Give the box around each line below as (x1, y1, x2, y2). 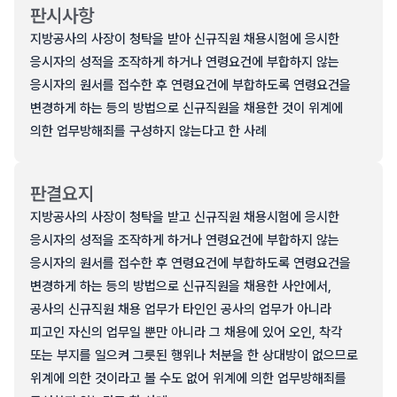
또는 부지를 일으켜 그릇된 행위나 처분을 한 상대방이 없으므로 (30, 347, 358, 363)
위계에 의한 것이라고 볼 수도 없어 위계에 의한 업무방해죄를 (30, 370, 346, 386)
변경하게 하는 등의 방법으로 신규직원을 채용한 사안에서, (30, 278, 331, 294)
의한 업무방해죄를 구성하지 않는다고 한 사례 (30, 123, 267, 139)
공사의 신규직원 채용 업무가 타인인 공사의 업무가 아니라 (30, 301, 331, 317)
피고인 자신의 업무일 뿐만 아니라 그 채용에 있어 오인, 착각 (30, 324, 342, 340)
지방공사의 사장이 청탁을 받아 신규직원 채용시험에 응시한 (30, 31, 339, 47)
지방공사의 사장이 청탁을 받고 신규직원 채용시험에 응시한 (30, 209, 339, 225)
